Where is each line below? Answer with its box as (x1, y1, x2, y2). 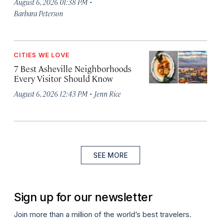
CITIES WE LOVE (14, 51, 70, 59)
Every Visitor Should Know (14, 73, 113, 84)
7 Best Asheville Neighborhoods (14, 63, 131, 74)
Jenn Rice (94, 89, 121, 98)
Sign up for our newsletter (14, 189, 153, 204)
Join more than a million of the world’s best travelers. (14, 209, 191, 219)
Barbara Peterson (14, 8, 63, 18)
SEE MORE (93, 151, 128, 159)
